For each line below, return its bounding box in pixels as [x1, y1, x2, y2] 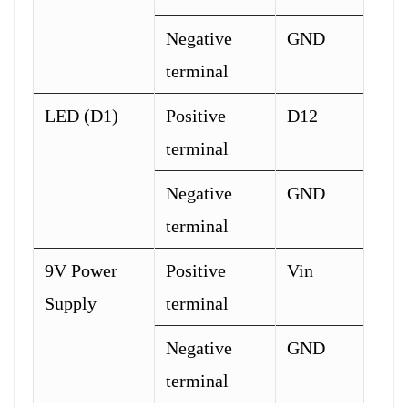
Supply [45, 292, 97, 313]
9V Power [45, 260, 117, 280]
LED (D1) [45, 105, 118, 126]
